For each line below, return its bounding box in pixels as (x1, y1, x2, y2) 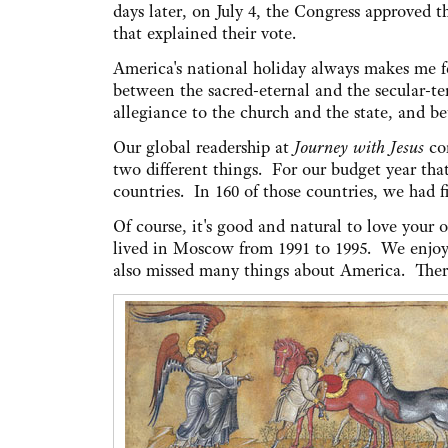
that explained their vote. (113, 22, 296, 45)
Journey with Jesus (294, 136, 424, 159)
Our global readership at (113, 136, 294, 159)
